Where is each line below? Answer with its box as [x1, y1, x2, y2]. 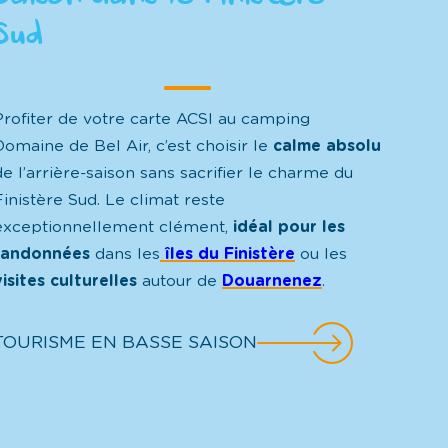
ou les [295, 245, 348, 262]
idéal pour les [228, 218, 346, 235]
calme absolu [273, 137, 382, 154]
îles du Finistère [160, 245, 296, 262]
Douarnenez [222, 272, 323, 289]
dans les [90, 245, 161, 262]
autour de [137, 272, 223, 289]
